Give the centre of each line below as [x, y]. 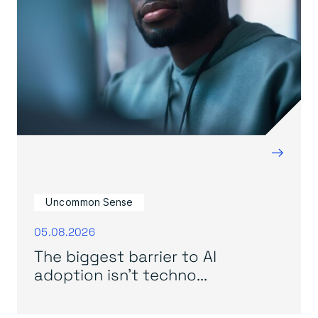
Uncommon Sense [89, 202]
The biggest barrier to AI [125, 255]
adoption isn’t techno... [121, 274]
